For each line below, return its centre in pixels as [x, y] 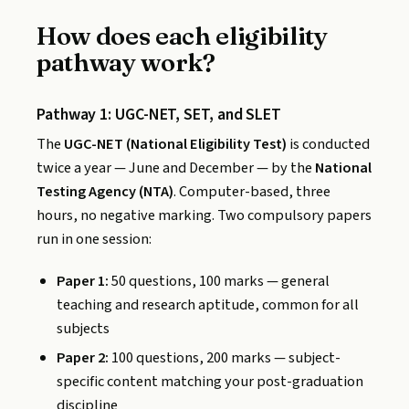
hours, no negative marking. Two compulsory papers [204, 216]
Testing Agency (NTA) [105, 192]
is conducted [328, 145]
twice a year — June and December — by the [176, 168]
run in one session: [94, 240]
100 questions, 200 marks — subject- [225, 358]
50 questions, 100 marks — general [220, 282]
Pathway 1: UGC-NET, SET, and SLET [159, 114]
